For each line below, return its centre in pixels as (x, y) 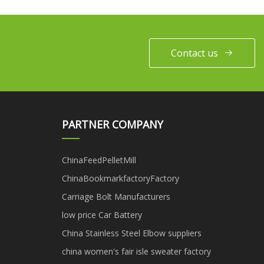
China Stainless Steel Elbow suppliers (131, 233)
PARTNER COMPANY (112, 124)
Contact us (194, 53)
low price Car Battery (102, 214)
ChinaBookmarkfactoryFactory (120, 178)
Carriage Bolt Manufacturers (116, 196)
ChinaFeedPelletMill (99, 160)
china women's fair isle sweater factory (136, 251)
